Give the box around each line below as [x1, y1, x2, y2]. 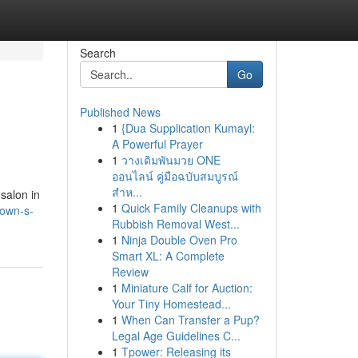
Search [79, 45, 116, 61]
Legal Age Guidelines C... [111, 328, 241, 344]
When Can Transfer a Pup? [121, 312, 260, 328]
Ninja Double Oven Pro [121, 232, 237, 248]
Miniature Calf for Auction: [121, 280, 253, 296]
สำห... [111, 184, 142, 200]
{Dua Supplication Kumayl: [121, 120, 255, 136]
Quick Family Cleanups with [121, 200, 261, 216]
